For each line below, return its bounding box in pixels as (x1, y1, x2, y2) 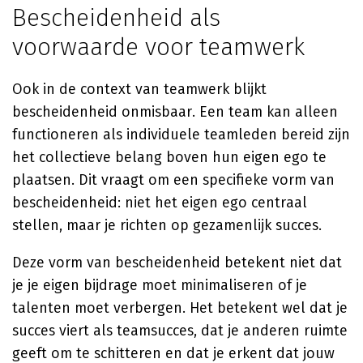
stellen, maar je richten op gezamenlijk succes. (12, 216, 322, 234)
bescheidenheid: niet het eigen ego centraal (12, 194, 307, 211)
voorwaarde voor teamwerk (12, 32, 305, 62)
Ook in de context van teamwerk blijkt (12, 80, 267, 98)
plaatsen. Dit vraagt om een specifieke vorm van (12, 171, 335, 189)
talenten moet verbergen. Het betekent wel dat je (12, 299, 348, 317)
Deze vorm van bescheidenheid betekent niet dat (12, 254, 342, 271)
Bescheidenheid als (12, 3, 220, 32)
